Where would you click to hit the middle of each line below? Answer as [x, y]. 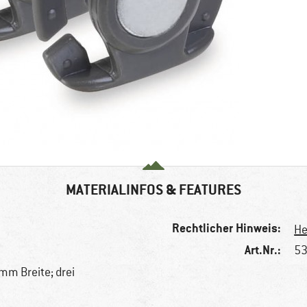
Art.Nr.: [263, 250]
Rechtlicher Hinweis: [227, 228]
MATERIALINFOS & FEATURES [153, 190]
